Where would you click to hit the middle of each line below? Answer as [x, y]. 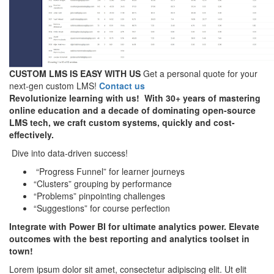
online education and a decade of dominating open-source [132, 110]
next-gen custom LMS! [53, 86]
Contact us [122, 86]
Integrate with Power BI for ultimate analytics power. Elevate [134, 227]
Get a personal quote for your [200, 74]
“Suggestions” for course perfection [102, 208]
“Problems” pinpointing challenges [99, 196]
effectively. [31, 135]
